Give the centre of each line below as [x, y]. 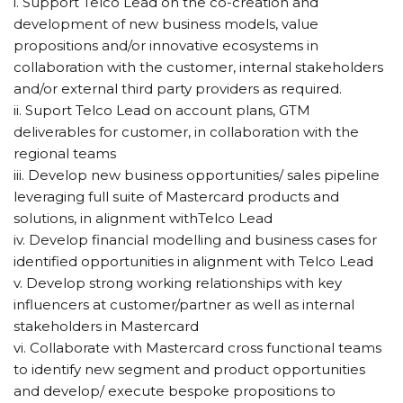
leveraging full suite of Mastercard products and [176, 196]
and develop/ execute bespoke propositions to [175, 390]
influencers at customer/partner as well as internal [184, 304]
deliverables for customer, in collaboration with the [186, 131]
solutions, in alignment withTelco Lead [143, 218]
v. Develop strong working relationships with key [178, 282]
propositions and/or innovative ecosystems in [166, 45]
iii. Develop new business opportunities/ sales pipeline [197, 175]
